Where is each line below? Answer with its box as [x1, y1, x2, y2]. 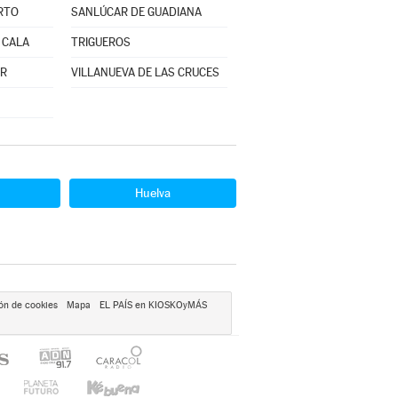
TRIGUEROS [70, 36, 131, 49]
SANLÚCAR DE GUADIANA [70, 5, 202, 19]
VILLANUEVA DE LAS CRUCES [70, 66, 219, 79]
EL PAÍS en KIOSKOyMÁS [99, 299, 207, 311]
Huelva [135, 186, 171, 200]
